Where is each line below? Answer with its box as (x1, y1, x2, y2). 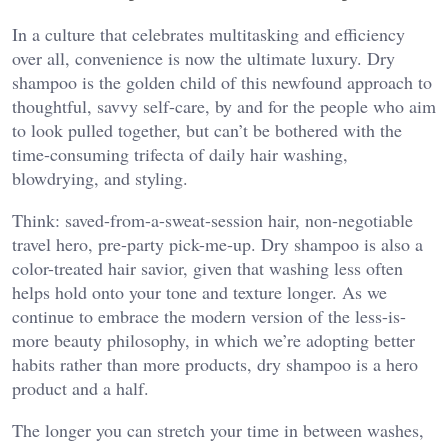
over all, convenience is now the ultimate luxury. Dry (12, 45, 395, 70)
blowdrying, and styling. (12, 165, 188, 190)
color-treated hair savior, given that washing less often (12, 255, 403, 280)
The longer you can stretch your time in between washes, (12, 417, 424, 442)
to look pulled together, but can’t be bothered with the (12, 117, 402, 142)
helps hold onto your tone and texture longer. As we (12, 279, 387, 304)
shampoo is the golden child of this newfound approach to (12, 69, 432, 94)
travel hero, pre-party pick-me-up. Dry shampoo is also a (12, 231, 423, 256)
